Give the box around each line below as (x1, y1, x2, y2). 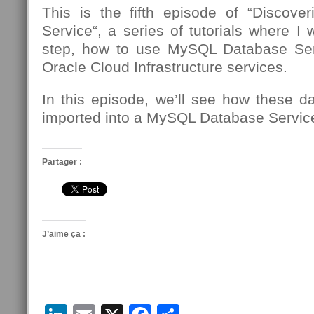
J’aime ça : (42, 229, 86, 239)
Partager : (42, 157, 82, 167)
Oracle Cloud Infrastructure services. (42, 59, 287, 75)
